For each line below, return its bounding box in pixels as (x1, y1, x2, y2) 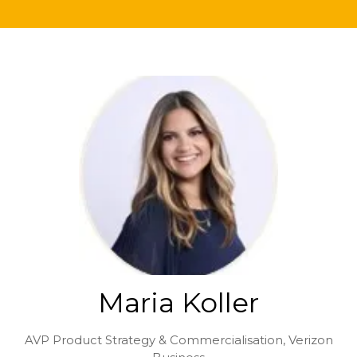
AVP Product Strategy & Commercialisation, (24, 332, 288, 347)
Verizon (288, 332, 333, 347)
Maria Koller (98, 285, 259, 320)
